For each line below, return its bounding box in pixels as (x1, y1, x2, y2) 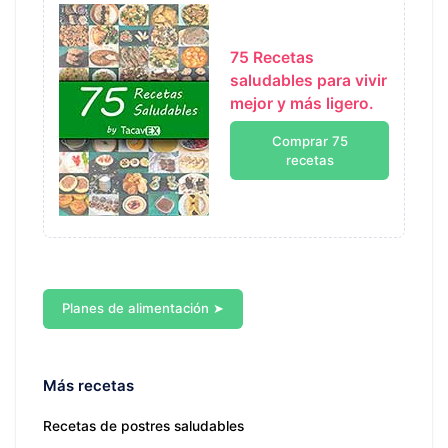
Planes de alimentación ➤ (62, 300, 224, 317)
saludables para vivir (230, 71, 387, 91)
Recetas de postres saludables (43, 417, 244, 434)
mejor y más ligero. (230, 94, 374, 114)
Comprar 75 (271, 132, 348, 149)
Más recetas (43, 375, 134, 395)
